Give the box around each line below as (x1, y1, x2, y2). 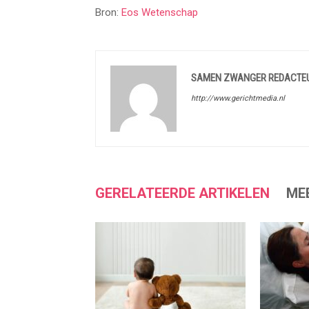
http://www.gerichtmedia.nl (191, 94, 285, 103)
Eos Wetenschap (121, 6, 198, 19)
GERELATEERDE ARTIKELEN (95, 185, 270, 201)
